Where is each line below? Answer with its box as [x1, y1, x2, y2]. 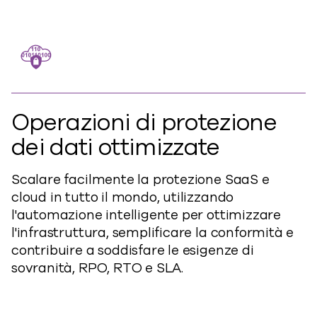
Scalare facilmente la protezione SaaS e [11, 171, 270, 189]
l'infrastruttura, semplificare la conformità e [11, 224, 294, 242]
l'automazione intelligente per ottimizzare [11, 206, 282, 224]
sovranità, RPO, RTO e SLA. [11, 259, 184, 277]
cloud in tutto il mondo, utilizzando [11, 188, 234, 207]
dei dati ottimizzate [11, 132, 220, 163]
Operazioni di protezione [11, 107, 277, 139]
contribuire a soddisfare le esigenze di [11, 241, 254, 260]
